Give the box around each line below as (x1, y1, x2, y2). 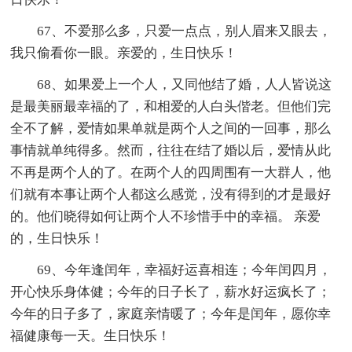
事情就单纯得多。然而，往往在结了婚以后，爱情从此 (10, 143, 332, 159)
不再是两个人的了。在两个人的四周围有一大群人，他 (10, 165, 332, 181)
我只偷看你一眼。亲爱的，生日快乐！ (10, 46, 238, 61)
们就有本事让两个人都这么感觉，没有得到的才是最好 (10, 187, 332, 203)
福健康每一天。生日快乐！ (10, 328, 171, 344)
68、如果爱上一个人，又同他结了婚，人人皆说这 (37, 77, 332, 93)
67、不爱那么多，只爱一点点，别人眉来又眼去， (37, 24, 332, 39)
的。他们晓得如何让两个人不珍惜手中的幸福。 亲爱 (10, 209, 321, 225)
